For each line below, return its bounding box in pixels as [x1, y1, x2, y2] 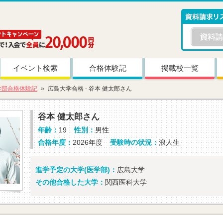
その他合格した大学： [35, 178, 105, 186]
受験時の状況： [110, 138, 159, 146]
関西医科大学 [105, 178, 147, 186]
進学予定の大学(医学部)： [35, 166, 117, 174]
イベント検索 [13, 64, 58, 72]
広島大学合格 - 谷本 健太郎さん [48, 85, 132, 92]
